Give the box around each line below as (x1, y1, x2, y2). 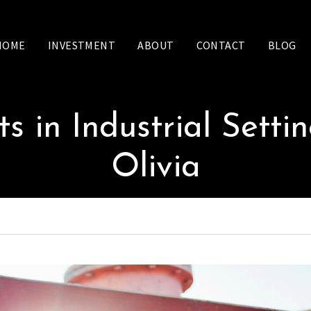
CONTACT (196, 37, 246, 52)
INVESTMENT (47, 37, 116, 52)
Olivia (110, 151, 201, 185)
